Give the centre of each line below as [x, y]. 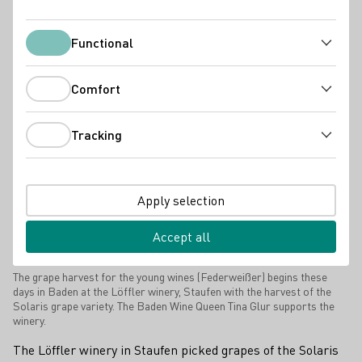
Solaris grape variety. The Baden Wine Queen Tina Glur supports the [174, 305]
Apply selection [181, 200]
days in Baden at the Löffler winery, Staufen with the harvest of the [172, 290]
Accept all [181, 236]
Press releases [56, 19]
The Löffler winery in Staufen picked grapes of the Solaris [176, 349]
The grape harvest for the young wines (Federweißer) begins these [170, 276]
